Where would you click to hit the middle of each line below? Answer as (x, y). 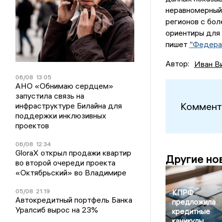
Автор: (177, 64)
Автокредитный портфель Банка (74, 200)
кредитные (191, 212)
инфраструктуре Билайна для (69, 106)
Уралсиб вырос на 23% (57, 210)
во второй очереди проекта (66, 163)
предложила (194, 202)
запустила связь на (50, 96)
